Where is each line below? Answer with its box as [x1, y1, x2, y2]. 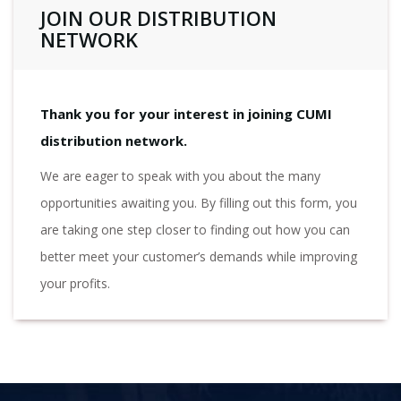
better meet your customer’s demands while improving [40, 248, 357, 265]
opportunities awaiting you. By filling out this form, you [40, 194, 357, 211]
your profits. [40, 275, 110, 292]
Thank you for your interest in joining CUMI [40, 105, 332, 123]
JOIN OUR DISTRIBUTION [40, 4, 277, 31]
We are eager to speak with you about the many [40, 167, 320, 184]
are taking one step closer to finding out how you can [40, 221, 350, 238]
